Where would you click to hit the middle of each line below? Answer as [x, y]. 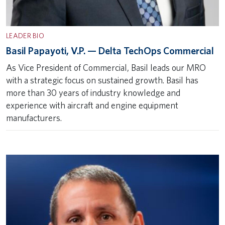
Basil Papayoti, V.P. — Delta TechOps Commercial [110, 51]
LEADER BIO [25, 35]
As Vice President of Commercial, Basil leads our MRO [106, 68]
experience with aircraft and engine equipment [92, 105]
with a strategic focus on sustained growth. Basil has [102, 80]
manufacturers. [34, 118]
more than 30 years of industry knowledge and [93, 93]
